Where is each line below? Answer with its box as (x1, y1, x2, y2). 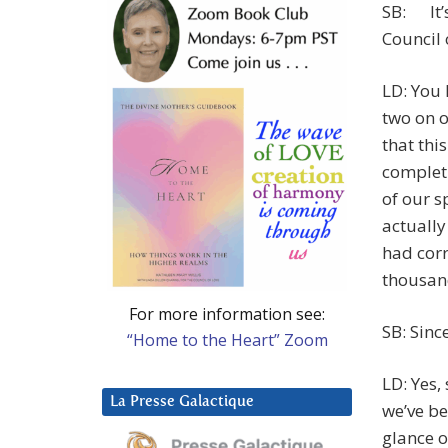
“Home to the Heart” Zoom (126, 328, 328, 351)
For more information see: (129, 302, 325, 325)
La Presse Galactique (110, 393, 254, 409)
